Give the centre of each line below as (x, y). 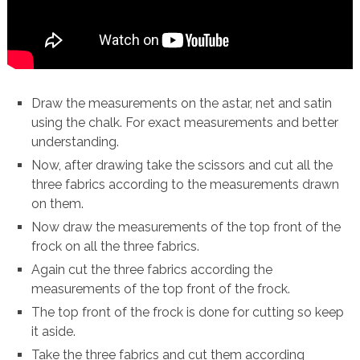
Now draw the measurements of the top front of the (186, 227)
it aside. (54, 332)
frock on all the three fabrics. (116, 247)
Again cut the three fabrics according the (152, 270)
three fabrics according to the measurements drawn (186, 185)
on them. (58, 204)
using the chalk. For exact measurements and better (185, 123)
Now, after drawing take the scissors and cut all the (182, 166)
